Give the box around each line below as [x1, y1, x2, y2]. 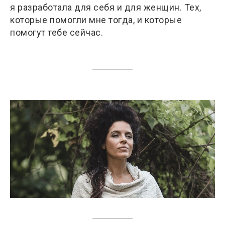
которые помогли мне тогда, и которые [10, 14, 182, 25]
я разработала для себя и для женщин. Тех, [10, 2, 201, 13]
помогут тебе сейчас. [10, 27, 103, 38]
